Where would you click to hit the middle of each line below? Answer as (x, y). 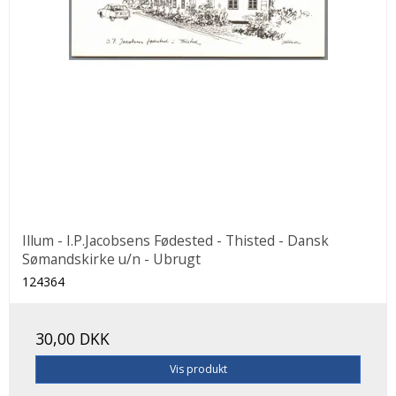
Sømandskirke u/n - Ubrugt (111, 259)
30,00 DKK (72, 338)
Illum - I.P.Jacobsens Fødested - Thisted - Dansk (175, 241)
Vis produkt (198, 369)
